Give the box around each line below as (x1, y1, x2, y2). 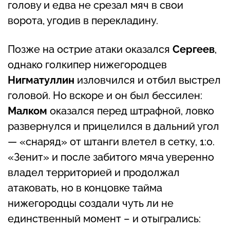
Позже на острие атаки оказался (8, 43, 172, 55)
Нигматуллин (8, 73, 77, 86)
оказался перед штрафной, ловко (50, 104, 214, 117)
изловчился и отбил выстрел (77, 73, 221, 86)
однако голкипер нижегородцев (8, 58, 167, 71)
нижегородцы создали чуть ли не (8, 197, 174, 209)
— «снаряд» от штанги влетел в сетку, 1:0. (8, 135, 215, 148)
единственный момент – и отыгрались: (8, 212, 201, 225)
